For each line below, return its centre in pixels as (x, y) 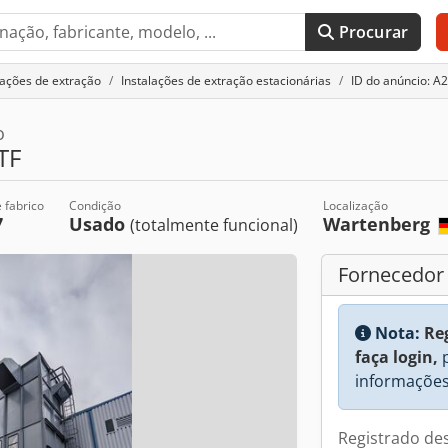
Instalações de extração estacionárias (226, 80)
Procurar (373, 32)
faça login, (396, 357)
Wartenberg (378, 224)
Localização (355, 205)
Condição (94, 205)
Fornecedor (391, 274)
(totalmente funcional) (213, 225)
